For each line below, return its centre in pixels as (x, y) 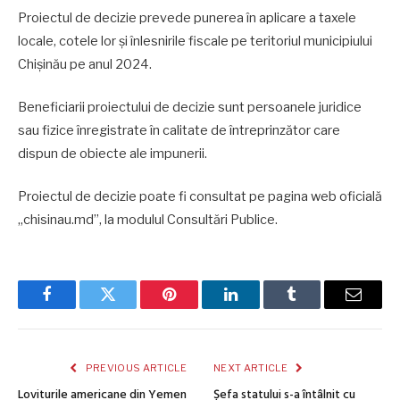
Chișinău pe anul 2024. (85, 64)
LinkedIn (258, 308)
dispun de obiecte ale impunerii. (112, 154)
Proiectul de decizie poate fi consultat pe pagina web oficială (200, 197)
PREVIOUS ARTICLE (135, 368)
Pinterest (196, 308)
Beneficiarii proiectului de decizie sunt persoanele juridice (190, 108)
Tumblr (314, 308)
